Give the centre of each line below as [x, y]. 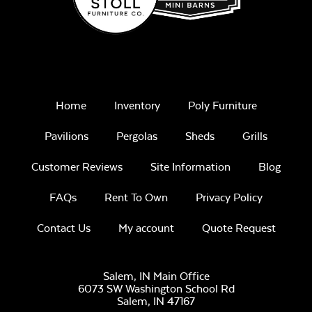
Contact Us [63, 228]
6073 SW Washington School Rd [156, 289]
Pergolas [137, 136]
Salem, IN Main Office [156, 276]
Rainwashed [215, 143]
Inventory [137, 106]
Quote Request [239, 228]
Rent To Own [136, 198]
